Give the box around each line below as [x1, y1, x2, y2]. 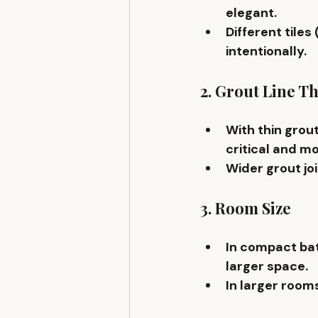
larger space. [226, 258, 308, 275]
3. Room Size [200, 197, 291, 219]
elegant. [226, 4, 277, 22]
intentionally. [226, 43, 307, 60]
